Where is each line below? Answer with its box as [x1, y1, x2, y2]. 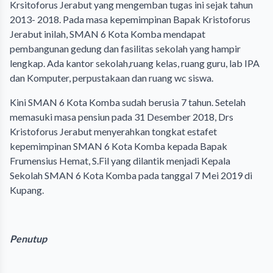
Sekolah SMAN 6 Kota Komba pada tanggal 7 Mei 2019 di [10, 169, 252, 181]
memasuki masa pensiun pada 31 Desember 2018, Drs [10, 111, 233, 122]
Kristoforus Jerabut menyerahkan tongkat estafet [10, 126, 217, 137]
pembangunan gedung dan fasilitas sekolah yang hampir [10, 43, 241, 54]
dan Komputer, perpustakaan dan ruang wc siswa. [10, 72, 213, 83]
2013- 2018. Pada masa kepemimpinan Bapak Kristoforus [10, 13, 250, 25]
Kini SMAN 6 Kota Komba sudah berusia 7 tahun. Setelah [10, 96, 246, 108]
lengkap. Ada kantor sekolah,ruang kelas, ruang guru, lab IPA [10, 57, 260, 69]
